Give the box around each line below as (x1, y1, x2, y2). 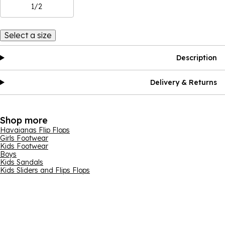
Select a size (4, 30, 52, 40)
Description (176, 53, 217, 62)
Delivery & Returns (150, 78, 217, 87)
